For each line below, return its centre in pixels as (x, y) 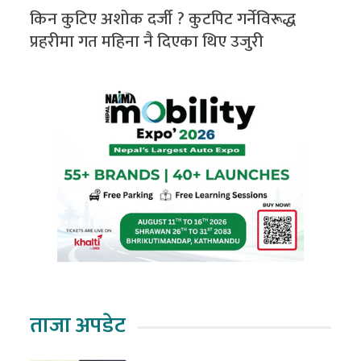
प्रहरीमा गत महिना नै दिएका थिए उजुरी (147, 41)
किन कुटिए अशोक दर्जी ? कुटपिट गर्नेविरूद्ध (163, 19)
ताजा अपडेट (78, 326)
